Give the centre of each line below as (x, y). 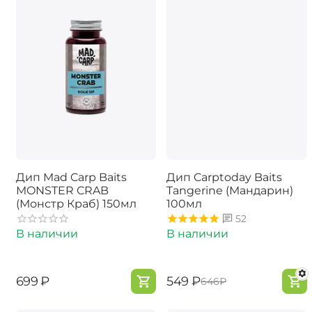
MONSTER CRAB (62, 190)
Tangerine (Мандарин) (230, 190)
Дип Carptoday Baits (224, 177)
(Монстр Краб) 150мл (76, 203)
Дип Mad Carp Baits (71, 177)
